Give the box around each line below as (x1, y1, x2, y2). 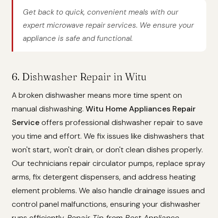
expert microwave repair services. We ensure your (23, 20, 194, 30)
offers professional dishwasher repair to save (39, 117, 203, 128)
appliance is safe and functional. (23, 33, 133, 43)
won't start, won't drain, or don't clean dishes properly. (12, 145, 203, 155)
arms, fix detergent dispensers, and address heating (12, 172, 196, 182)
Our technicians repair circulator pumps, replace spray (12, 158, 205, 169)
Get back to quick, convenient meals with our (23, 7, 178, 17)
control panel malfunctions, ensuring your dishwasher (12, 199, 200, 210)
